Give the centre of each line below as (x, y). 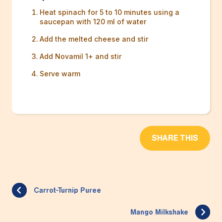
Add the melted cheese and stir (94, 39)
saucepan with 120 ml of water (93, 22)
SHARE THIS (175, 138)
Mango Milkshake (159, 212)
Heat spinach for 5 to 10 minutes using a (110, 12)
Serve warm (60, 74)
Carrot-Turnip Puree (67, 190)
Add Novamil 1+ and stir (81, 56)
